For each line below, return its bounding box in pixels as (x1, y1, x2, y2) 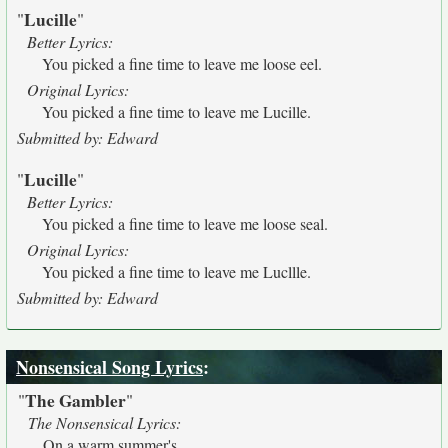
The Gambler (25, 388, 126, 413)
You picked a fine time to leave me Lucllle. (42, 261, 311, 282)
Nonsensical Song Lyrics (16, 354, 203, 380)
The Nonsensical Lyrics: (28, 412, 181, 433)
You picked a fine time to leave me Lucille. (42, 101, 311, 122)
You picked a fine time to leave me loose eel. (42, 53, 322, 74)
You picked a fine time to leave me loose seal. (42, 213, 328, 234)
